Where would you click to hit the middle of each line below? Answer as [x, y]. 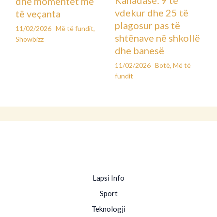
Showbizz [30, 39]
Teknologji [108, 209]
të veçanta [38, 13]
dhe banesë [139, 50]
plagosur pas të [147, 25]
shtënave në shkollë [157, 38]
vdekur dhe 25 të [151, 12]
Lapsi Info [108, 178]
